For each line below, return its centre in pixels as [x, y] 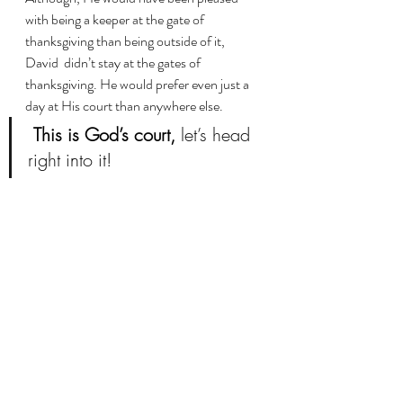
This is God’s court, [104, 134]
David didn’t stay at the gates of [114, 63]
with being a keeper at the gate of [116, 19]
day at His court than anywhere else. [124, 106]
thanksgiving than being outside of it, [126, 41]
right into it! [70, 160]
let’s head [215, 134]
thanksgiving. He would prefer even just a [139, 84]
